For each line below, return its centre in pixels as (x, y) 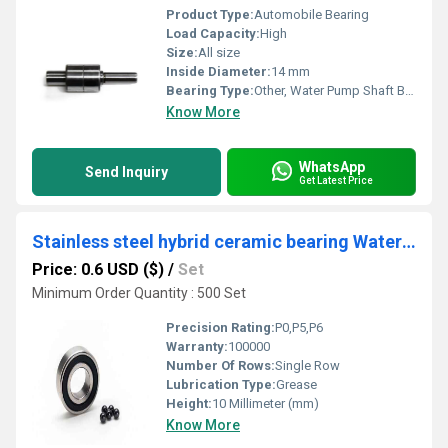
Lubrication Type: (221, 384)
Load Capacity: (213, 33)
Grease (296, 384)
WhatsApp (332, 166)
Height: (189, 403)
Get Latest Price (336, 180)
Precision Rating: (220, 327)
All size (219, 52)
